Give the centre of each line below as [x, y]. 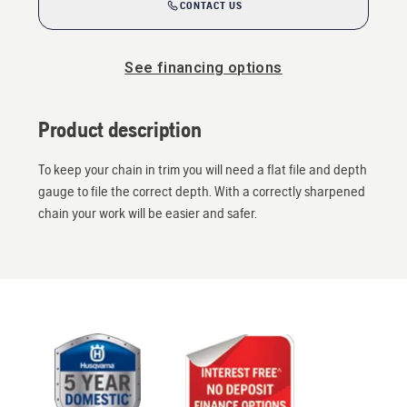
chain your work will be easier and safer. [148, 213]
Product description [120, 129]
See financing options [203, 68]
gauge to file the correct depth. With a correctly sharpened [202, 191]
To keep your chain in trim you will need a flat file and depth [203, 169]
